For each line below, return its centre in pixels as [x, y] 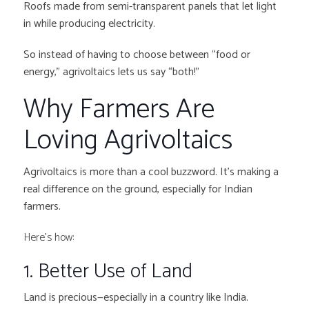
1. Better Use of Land [108, 272]
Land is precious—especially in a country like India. [136, 298]
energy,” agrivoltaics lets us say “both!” [113, 72]
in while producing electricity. [90, 24]
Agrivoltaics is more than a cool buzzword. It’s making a [151, 172]
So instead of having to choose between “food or [137, 55]
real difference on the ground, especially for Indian [138, 190]
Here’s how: [49, 238]
